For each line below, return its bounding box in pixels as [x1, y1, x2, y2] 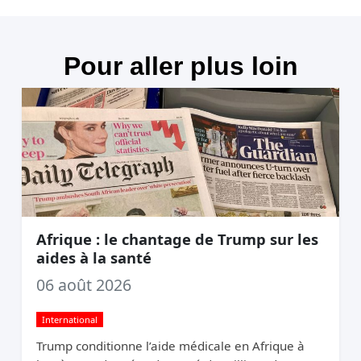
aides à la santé [35, 247, 151, 268]
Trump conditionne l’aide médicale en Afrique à [35, 338, 305, 355]
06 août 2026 [35, 274, 131, 297]
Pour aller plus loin [63, 51, 298, 81]
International [41, 313, 98, 326]
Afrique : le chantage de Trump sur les [35, 229, 318, 250]
